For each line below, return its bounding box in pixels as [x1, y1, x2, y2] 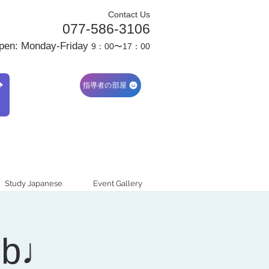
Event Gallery [93, 179, 142, 188]
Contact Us [108, 10, 150, 19]
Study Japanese [5, 179, 62, 188]
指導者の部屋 [82, 80, 127, 89]
